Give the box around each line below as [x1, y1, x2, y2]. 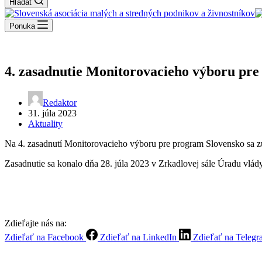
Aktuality [28, 118, 63, 129]
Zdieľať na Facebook [5, 232, 84, 242]
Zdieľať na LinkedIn [100, 232, 177, 242]
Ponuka [9, 22, 35, 30]
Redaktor [43, 97, 77, 108]
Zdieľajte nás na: [5, 218, 67, 228]
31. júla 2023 [28, 108, 77, 118]
